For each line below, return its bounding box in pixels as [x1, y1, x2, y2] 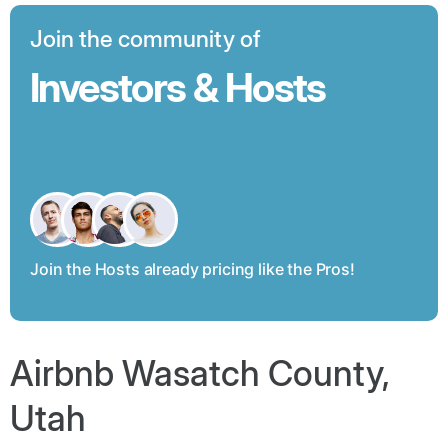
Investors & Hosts [30, 62, 326, 112]
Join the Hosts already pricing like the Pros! [30, 258, 355, 279]
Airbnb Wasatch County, [10, 351, 390, 394]
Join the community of [30, 24, 261, 53]
